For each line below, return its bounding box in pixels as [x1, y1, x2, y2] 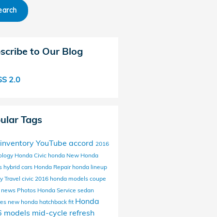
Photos [16, 186, 37, 194]
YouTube [35, 138, 69, 148]
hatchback [39, 198, 68, 205]
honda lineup [72, 163, 107, 170]
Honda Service [37, 186, 77, 194]
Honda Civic [14, 152, 48, 159]
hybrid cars [3, 163, 34, 170]
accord [68, 138, 95, 148]
